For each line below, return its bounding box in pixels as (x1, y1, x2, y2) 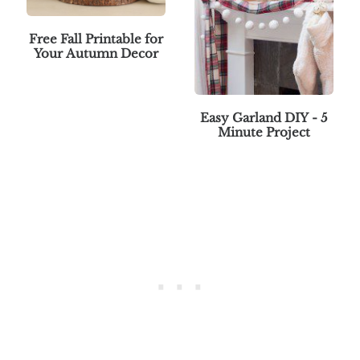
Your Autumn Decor (33, 45, 158, 61)
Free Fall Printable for (28, 31, 163, 47)
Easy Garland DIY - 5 (200, 109, 328, 125)
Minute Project (218, 124, 310, 140)
